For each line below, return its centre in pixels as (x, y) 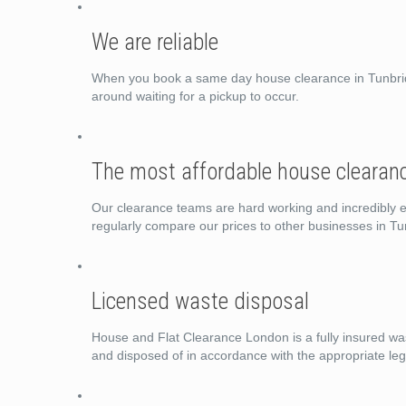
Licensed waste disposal (201, 301)
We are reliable (155, 42)
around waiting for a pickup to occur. (196, 96)
